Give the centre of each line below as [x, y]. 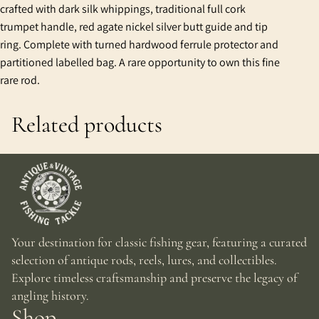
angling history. [50, 296]
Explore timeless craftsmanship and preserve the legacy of [154, 278]
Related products [87, 124]
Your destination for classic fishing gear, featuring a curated [159, 242]
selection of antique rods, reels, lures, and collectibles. [144, 260]
